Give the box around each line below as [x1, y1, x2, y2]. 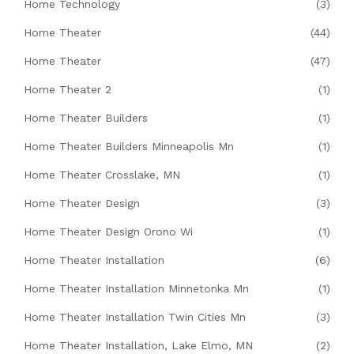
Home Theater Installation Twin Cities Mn [24, 311, 246, 324]
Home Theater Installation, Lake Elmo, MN [24, 339, 253, 352]
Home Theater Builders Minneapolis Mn [24, 140, 234, 153]
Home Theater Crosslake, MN [24, 168, 180, 182]
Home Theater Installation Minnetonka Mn [24, 282, 249, 296]
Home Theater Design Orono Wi [24, 225, 193, 239]
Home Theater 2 [24, 83, 111, 96]
